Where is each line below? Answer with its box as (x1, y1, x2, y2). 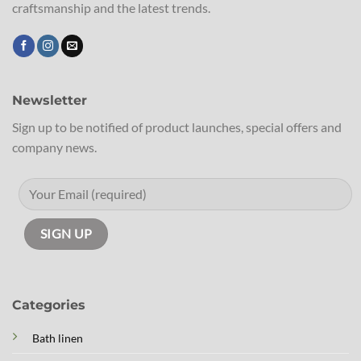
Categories (11, 297, 85, 313)
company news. (12, 139, 97, 156)
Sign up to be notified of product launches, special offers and (12, 119, 342, 135)
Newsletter (12, 93, 87, 109)
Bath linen (31, 330, 83, 345)
